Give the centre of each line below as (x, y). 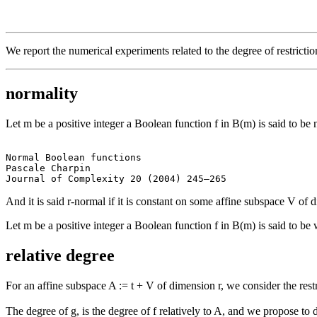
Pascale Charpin (48, 168)
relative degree (60, 255)
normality (42, 93)
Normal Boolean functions (74, 157)
